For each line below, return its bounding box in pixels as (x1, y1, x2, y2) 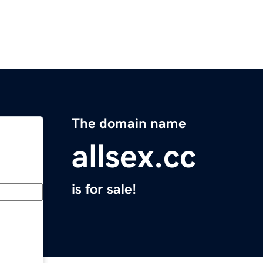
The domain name (72, 116, 186, 131)
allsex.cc (72, 140, 196, 173)
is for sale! (72, 182, 136, 197)
